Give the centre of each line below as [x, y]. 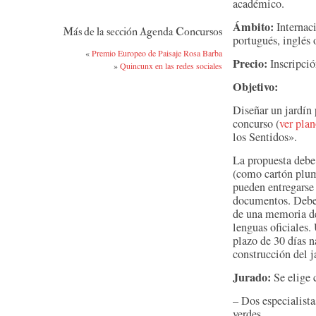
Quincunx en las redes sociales [171, 66]
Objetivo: [255, 87]
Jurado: [252, 277]
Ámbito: [253, 27]
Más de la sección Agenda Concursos [142, 32]
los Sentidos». [265, 137]
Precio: [250, 63]
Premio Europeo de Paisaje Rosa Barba [157, 53]
